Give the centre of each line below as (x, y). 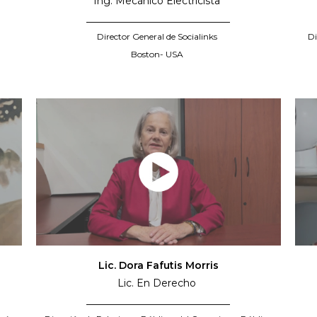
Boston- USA (158, 54)
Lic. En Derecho (158, 283)
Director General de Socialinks (158, 37)
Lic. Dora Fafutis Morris (158, 266)
